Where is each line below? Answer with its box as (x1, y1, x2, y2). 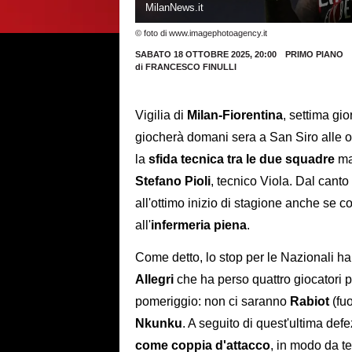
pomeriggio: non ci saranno (135, 294, 290, 308)
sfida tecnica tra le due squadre (148, 152, 335, 166)
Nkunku (135, 316, 182, 330)
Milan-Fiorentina (187, 108, 283, 122)
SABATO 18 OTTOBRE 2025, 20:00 (135, 49, 277, 60)
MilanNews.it (145, 2, 203, 14)
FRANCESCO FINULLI (145, 62, 236, 72)
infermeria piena (151, 218, 247, 232)
